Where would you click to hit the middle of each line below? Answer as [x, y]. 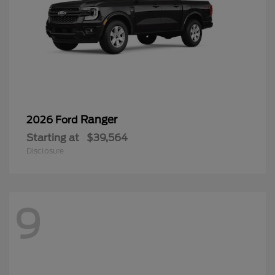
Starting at [53, 138]
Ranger [99, 120]
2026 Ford [53, 120]
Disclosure [45, 151]
